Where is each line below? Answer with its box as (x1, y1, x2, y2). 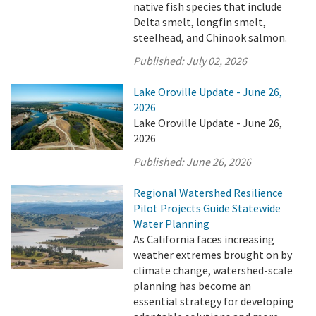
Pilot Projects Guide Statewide (133, 201, 281, 215)
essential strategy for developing (133, 294, 295, 308)
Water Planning (133, 217, 210, 231)
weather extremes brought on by (133, 248, 293, 262)
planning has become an (133, 279, 252, 293)
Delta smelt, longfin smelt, (133, 15, 267, 29)
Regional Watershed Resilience (133, 186, 284, 200)
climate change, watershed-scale (133, 263, 293, 277)
